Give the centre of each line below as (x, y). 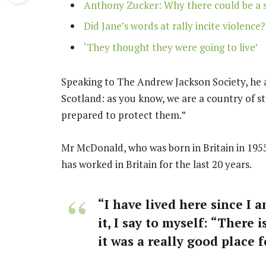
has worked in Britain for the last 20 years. (156, 164)
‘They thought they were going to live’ (171, 47)
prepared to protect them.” (123, 115)
